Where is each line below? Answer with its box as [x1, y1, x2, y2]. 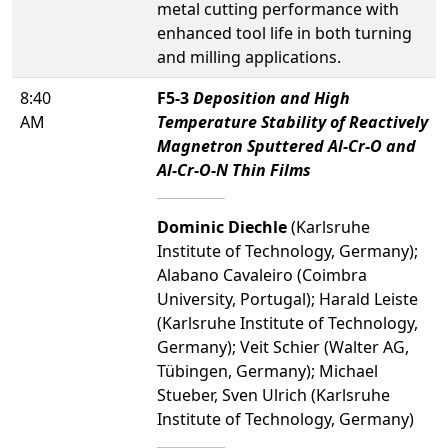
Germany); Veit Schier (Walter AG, [157, 336, 409, 358]
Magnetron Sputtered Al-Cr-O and [157, 135, 416, 157]
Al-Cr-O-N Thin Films [157, 159, 311, 181]
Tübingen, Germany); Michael [157, 360, 378, 382]
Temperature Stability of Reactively [157, 111, 428, 133]
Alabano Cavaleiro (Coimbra [157, 264, 367, 286]
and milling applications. [157, 46, 341, 68]
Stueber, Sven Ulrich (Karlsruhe [157, 384, 390, 406]
